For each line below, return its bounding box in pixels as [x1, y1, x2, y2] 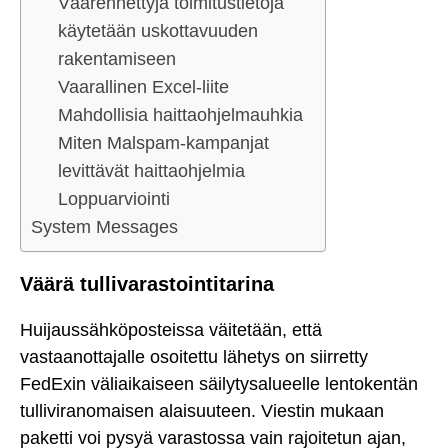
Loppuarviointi [58, 188, 170, 209]
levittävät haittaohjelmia [58, 160, 245, 181]
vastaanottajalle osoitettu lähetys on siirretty [20, 347, 368, 368]
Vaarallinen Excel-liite [58, 76, 229, 97]
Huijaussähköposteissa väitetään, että [20, 320, 322, 341]
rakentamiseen [58, 48, 176, 69]
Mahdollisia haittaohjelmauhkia [58, 104, 303, 125]
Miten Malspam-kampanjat [58, 132, 269, 153]
